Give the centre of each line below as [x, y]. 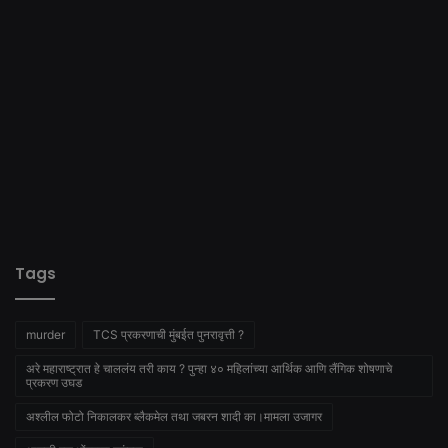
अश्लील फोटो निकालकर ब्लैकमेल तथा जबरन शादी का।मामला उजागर [174, 416]
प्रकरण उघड [54, 382]
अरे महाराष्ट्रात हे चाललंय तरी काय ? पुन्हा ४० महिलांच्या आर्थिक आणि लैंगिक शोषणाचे [209, 368]
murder [45, 334]
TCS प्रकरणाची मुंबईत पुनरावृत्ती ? [168, 334]
